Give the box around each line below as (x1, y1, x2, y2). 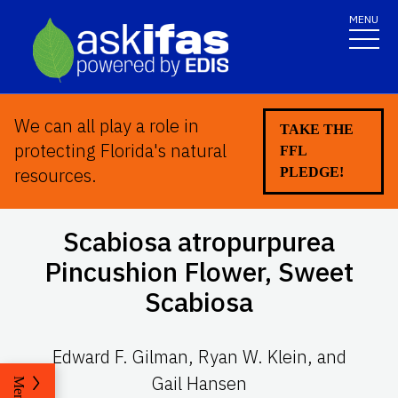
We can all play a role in (14, 114, 199, 139)
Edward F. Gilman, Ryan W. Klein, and (52, 345, 346, 370)
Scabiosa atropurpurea (63, 224, 335, 259)
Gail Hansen (151, 371, 247, 396)
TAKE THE (279, 122, 354, 138)
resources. (14, 163, 97, 188)
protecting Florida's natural (14, 139, 227, 163)
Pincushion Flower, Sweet (44, 254, 354, 290)
